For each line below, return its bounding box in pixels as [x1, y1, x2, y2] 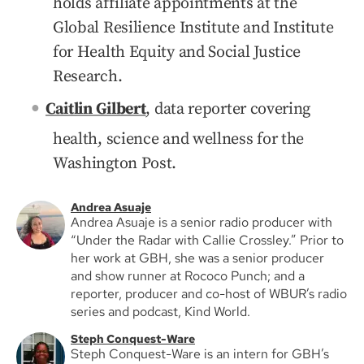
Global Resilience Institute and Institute [53, 18, 334, 39]
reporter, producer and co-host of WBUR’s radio [71, 285, 347, 303]
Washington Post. [53, 154, 177, 175]
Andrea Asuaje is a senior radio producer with [71, 214, 332, 232]
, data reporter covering [145, 99, 311, 120]
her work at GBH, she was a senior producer [71, 249, 324, 267]
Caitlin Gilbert [45, 99, 146, 120]
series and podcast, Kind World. [71, 303, 250, 321]
